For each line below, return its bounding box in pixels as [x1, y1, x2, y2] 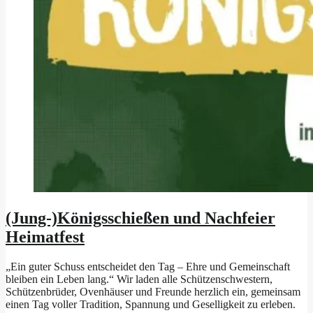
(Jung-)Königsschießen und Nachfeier [6, 208, 275, 227]
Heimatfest [6, 227, 85, 246]
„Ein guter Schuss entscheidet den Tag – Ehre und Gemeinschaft [6, 260, 290, 272]
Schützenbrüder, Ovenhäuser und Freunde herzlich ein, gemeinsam [6, 285, 300, 298]
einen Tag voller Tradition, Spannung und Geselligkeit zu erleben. [6, 298, 296, 310]
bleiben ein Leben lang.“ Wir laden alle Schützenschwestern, [6, 272, 272, 285]
